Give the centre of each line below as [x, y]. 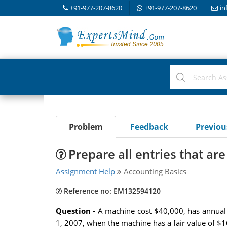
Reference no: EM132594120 [111, 191]
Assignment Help [85, 171]
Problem [86, 127]
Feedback [149, 127]
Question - [75, 211]
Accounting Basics [154, 171]
